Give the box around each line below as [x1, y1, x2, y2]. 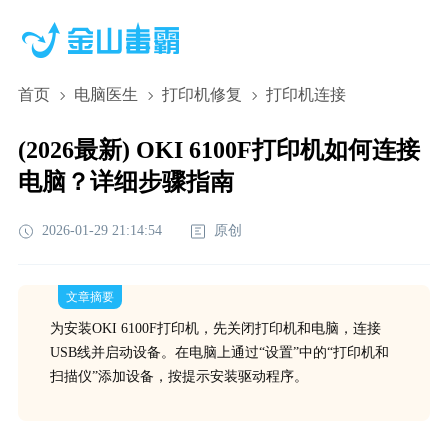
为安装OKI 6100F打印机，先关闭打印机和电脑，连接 [49, 321, 381, 336]
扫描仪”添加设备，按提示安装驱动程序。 [49, 369, 308, 384]
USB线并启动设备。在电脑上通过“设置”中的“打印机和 [49, 345, 389, 360]
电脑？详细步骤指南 [17, 169, 234, 195]
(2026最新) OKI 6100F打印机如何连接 [17, 137, 420, 163]
